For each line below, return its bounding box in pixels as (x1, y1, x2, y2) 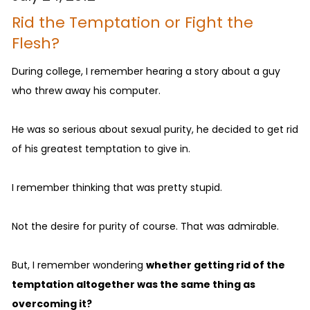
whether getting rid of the (146, 258, 285, 273)
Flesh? (12, 33, 60, 55)
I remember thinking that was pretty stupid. (12, 181, 222, 195)
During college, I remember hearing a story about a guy (12, 64, 280, 79)
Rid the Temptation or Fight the (12, 12, 253, 34)
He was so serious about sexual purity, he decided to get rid (12, 122, 298, 137)
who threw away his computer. (12, 84, 161, 98)
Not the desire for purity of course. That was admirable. (12, 219, 279, 234)
